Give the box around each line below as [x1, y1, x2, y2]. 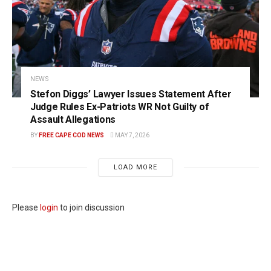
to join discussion [58, 202, 125, 212]
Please [12, 202, 40, 212]
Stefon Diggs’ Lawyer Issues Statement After [30, 88, 232, 100]
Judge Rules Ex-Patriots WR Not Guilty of [30, 100, 209, 113]
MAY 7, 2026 [114, 131, 149, 139]
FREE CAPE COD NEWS [39, 131, 104, 139]
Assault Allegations [30, 113, 116, 125]
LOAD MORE [113, 163, 157, 171]
